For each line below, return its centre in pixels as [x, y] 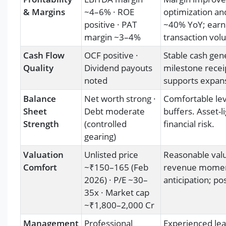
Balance [40, 98]
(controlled [105, 124]
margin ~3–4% [112, 37]
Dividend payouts [118, 68]
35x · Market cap [117, 192]
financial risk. [189, 124]
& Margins [44, 12]
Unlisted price [111, 154]
